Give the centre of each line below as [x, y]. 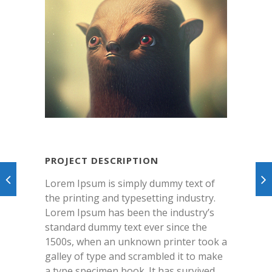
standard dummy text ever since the [126, 227]
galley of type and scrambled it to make [134, 256]
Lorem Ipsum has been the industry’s [130, 212]
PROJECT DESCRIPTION [102, 160]
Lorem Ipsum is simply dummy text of [130, 183]
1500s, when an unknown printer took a [136, 242]
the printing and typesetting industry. [130, 198]
